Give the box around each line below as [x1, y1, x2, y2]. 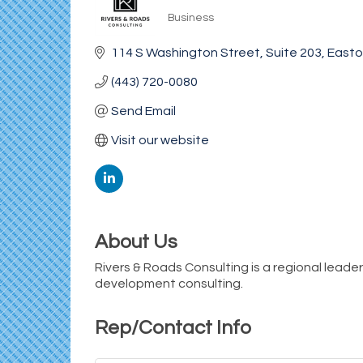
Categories [167, 22, 227, 33]
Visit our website [111, 134, 209, 147]
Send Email [111, 105, 176, 117]
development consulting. [95, 277, 243, 290]
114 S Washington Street [111, 46, 260, 59]
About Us [95, 232, 177, 252]
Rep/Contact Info [95, 318, 251, 338]
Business [168, 12, 214, 23]
